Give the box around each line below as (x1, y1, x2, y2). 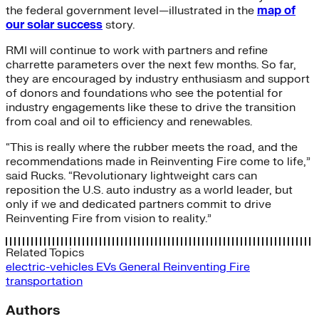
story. (103, 18, 135, 33)
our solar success (6, 18, 103, 33)
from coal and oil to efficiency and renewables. (6, 115, 252, 130)
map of (257, 4, 296, 19)
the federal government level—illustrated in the (6, 4, 257, 19)
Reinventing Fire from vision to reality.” (6, 211, 211, 226)
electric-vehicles (6, 260, 96, 275)
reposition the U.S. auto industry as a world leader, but (6, 183, 293, 198)
